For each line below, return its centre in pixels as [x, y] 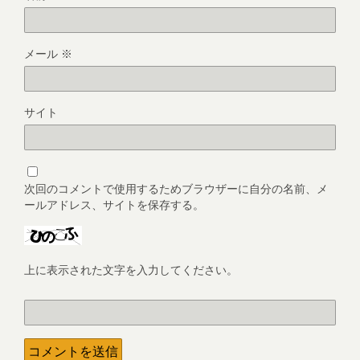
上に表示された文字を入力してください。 [131, 269]
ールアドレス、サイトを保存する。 [114, 204]
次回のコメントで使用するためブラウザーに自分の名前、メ [176, 188]
